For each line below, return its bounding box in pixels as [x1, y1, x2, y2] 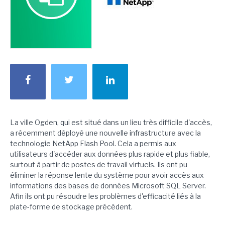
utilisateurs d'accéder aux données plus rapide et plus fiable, [10, 150, 210, 159]
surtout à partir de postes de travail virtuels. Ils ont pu [10, 160, 187, 169]
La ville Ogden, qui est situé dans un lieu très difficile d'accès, [10, 118, 212, 127]
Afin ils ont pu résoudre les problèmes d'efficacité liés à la [10, 192, 201, 201]
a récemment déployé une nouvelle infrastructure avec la [10, 129, 201, 138]
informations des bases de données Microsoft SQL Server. [10, 181, 206, 190]
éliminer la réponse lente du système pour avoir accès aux [10, 171, 204, 180]
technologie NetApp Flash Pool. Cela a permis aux [10, 139, 176, 148]
